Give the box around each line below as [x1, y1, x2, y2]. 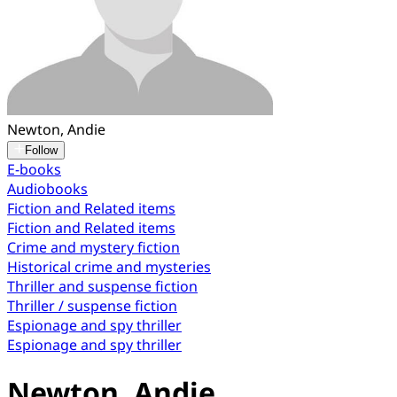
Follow [25, 144, 58, 157]
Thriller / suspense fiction [7, 296, 177, 315]
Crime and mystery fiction [7, 237, 180, 257]
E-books [7, 160, 61, 179]
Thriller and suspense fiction [7, 276, 198, 296]
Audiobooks [7, 179, 88, 198]
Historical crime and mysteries [7, 257, 211, 276]
